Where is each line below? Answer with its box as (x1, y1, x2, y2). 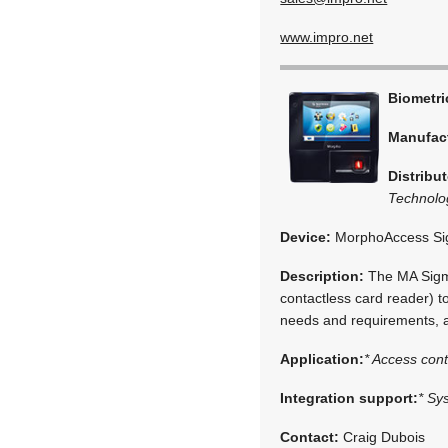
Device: (280, 228, 332, 245)
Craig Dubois (339, 428, 426, 445)
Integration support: (280, 389, 419, 406)
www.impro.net (280, 28, 374, 45)
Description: (280, 267, 365, 284)
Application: (280, 350, 365, 367)
